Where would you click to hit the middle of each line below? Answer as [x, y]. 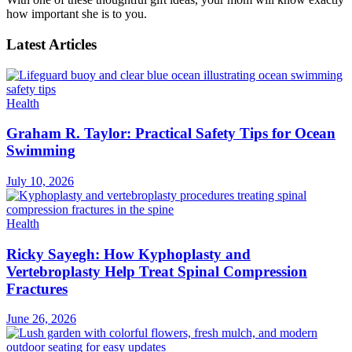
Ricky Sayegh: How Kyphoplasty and [128, 254]
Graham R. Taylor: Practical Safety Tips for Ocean [171, 134]
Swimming [41, 151]
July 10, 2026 [40, 181]
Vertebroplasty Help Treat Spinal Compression [157, 271]
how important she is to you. [77, 14]
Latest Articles [51, 44]
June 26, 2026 [41, 319]
